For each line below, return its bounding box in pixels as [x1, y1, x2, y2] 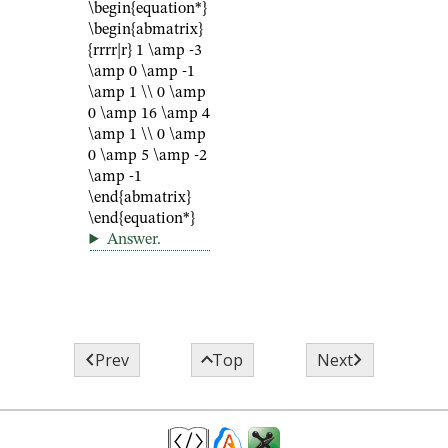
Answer [106, 232, 157, 248]
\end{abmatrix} [88, 190, 191, 206]
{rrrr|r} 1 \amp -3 [88, 43, 202, 59]
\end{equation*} [88, 211, 195, 227]
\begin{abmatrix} [88, 22, 203, 38]
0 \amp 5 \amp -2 [88, 148, 207, 164]
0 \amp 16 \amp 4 [88, 106, 210, 122]
